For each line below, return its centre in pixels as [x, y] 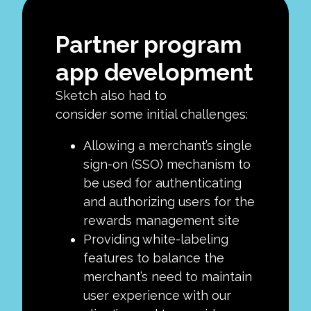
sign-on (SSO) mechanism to [167, 164]
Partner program [149, 44]
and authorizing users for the [169, 201]
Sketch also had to [111, 95]
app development [154, 72]
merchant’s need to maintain [168, 276]
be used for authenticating [162, 183]
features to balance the [154, 258]
